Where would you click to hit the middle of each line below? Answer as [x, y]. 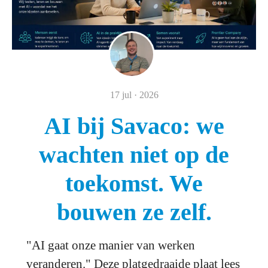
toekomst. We [134, 183]
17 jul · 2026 [134, 95]
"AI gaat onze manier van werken [111, 245]
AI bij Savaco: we [134, 126]
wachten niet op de [134, 155]
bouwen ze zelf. [134, 212]
